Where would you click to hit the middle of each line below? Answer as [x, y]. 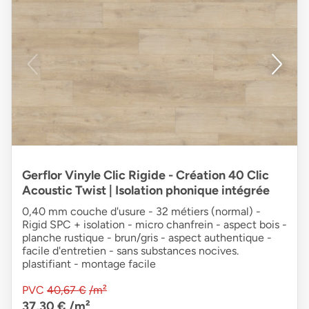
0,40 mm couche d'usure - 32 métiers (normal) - [141, 211]
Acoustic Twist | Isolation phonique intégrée [146, 190]
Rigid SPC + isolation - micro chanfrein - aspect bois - [154, 224]
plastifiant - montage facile [89, 263]
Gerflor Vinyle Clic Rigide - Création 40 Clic [146, 175]
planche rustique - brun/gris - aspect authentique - [147, 237]
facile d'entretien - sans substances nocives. [130, 250]
